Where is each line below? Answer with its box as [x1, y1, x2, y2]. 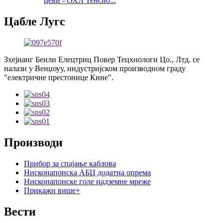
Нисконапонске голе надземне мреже [24, 177, 151, 186]
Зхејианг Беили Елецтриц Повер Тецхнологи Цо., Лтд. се [4, 55, 200, 64]
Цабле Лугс [4, 15, 65, 28]
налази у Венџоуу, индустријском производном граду [4, 64, 186, 73]
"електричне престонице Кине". [4, 73, 113, 82]
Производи [4, 135, 63, 149]
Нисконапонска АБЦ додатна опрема [24, 168, 151, 177]
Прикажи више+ [24, 186, 80, 195]
